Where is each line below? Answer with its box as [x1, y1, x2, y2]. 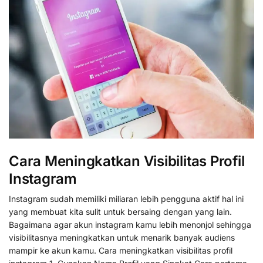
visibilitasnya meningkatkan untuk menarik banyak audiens [9, 232, 235, 242]
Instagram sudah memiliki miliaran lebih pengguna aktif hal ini [9, 193, 244, 204]
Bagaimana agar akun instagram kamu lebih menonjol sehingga [9, 219, 251, 230]
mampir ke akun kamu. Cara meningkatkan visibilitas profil [9, 245, 232, 255]
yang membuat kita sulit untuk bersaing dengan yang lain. [9, 206, 237, 217]
